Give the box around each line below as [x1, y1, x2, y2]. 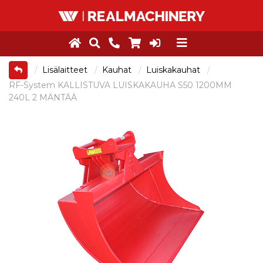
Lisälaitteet [42, 65, 90, 75]
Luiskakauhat [146, 65, 203, 75]
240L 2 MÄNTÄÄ [9, 92, 77, 103]
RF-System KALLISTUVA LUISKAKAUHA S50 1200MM [9, 80, 232, 90]
